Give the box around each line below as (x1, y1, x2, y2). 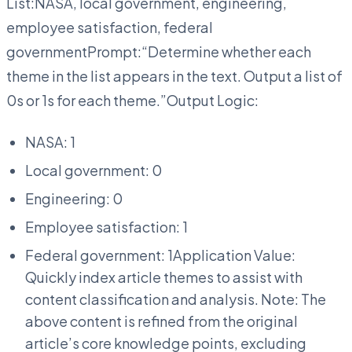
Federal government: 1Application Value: (25, 245, 295, 264)
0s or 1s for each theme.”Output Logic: (6, 90, 258, 109)
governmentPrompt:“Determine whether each (6, 42, 311, 60)
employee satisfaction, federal (6, 17, 213, 36)
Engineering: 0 (25, 189, 123, 207)
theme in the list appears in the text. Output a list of (6, 66, 343, 85)
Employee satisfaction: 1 (25, 217, 188, 236)
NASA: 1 (25, 132, 75, 151)
